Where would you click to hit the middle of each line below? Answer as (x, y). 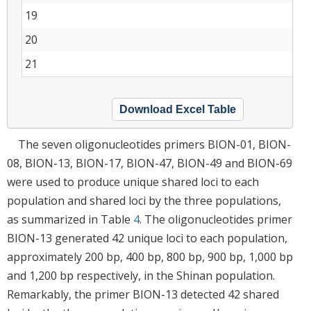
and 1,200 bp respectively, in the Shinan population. (141, 275)
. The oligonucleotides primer (216, 219)
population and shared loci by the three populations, (144, 200)
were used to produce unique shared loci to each (133, 182)
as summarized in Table (70, 219)
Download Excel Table (178, 109)
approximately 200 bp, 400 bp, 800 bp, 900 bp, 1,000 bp (150, 257)
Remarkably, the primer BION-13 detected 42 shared (143, 294)
